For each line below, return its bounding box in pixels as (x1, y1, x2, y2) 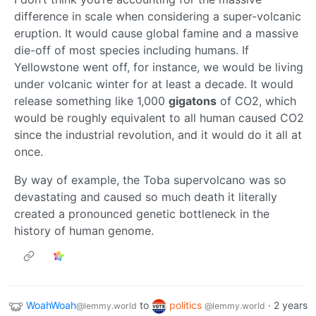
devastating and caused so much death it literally (14, 190, 277, 205)
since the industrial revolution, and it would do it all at (14, 128, 302, 142)
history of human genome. (14, 224, 154, 238)
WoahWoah (26, 299, 76, 312)
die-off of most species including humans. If (14, 43, 249, 58)
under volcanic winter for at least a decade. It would (14, 77, 293, 92)
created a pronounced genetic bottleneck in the (14, 207, 269, 221)
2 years (274, 299, 308, 312)
